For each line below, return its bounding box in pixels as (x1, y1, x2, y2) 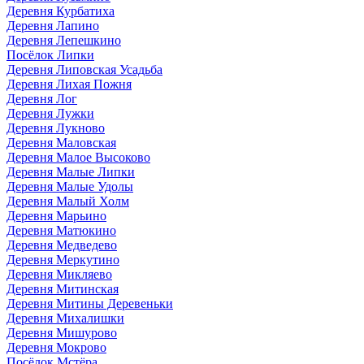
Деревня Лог (6, 91, 77, 106)
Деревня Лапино (6, 18, 99, 32)
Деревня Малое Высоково (6, 149, 150, 164)
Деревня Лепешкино (6, 32, 121, 47)
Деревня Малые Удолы (6, 179, 133, 193)
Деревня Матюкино (6, 223, 116, 237)
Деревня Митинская (6, 281, 119, 296)
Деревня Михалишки (6, 310, 124, 325)
